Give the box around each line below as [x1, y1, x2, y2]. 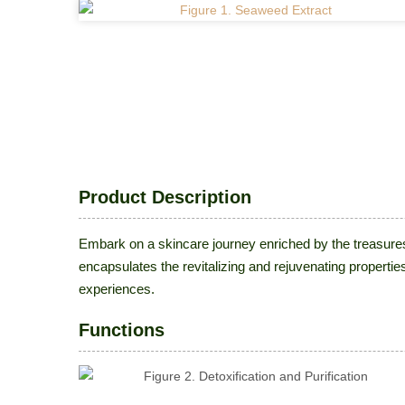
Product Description [79, 187, 251, 207]
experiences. [79, 281, 155, 297]
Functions [79, 320, 165, 340]
